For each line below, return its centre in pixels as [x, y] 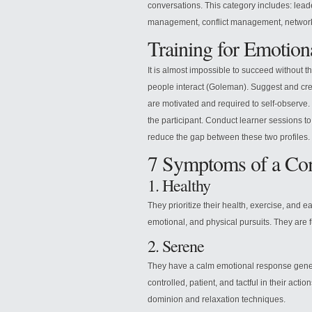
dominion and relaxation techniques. [217, 299]
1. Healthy [179, 185]
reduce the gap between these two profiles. [229, 137]
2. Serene [176, 246]
